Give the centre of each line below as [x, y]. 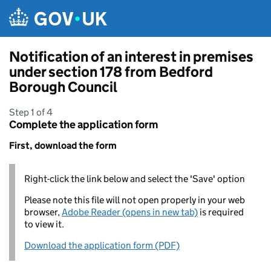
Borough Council [63, 87]
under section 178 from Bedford [111, 72]
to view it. [44, 224]
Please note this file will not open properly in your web [135, 200]
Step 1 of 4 [31, 112]
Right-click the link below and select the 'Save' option [135, 179]
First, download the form [63, 145]
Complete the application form [83, 125]
